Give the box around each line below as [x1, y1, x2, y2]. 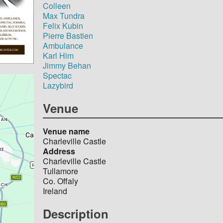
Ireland [43, 185, 68, 197]
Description [43, 205, 109, 222]
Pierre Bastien [43, 29, 94, 41]
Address [43, 145, 76, 157]
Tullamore [43, 165, 79, 177]
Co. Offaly [43, 175, 79, 187]
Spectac [43, 69, 72, 81]
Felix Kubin [43, 19, 84, 31]
